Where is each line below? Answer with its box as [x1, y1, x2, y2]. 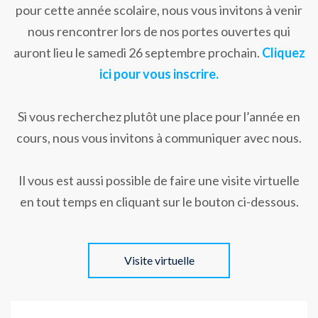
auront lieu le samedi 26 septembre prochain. [13, 44, 260, 60]
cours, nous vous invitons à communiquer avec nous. [16, 129, 302, 146]
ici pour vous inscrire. [99, 65, 219, 82]
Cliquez [261, 44, 305, 60]
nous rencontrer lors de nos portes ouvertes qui [28, 23, 290, 39]
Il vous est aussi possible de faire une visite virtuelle [18, 172, 300, 188]
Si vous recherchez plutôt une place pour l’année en [18, 108, 300, 124]
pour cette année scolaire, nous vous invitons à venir [16, 1, 302, 18]
